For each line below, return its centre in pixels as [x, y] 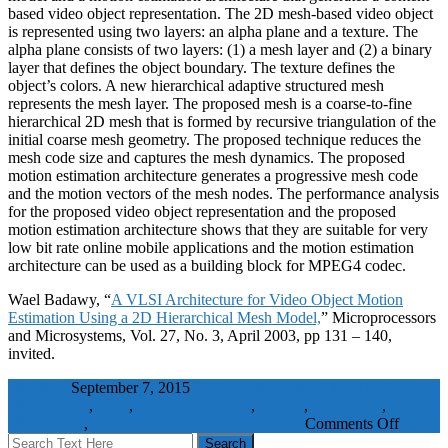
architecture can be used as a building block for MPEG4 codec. [207, 265]
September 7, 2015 [130, 387]
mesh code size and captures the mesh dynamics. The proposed [206, 157]
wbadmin [37, 387]
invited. [31, 353]
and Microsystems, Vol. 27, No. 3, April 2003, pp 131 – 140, [200, 335]
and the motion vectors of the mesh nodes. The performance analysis [223, 193]
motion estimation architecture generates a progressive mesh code [213, 175]
